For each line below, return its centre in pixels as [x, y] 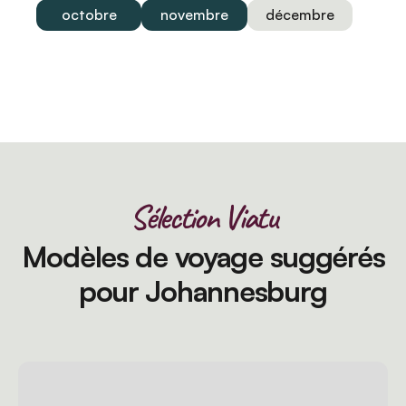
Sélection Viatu [203, 217]
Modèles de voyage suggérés [203, 256]
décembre [300, 14]
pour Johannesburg [203, 291]
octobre [89, 14]
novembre [195, 14]
